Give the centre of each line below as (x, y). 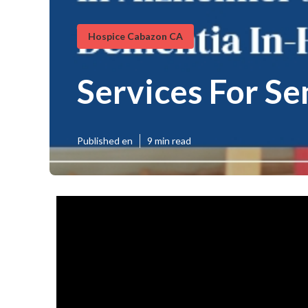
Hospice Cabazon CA (135, 36)
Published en (105, 141)
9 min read (169, 141)
